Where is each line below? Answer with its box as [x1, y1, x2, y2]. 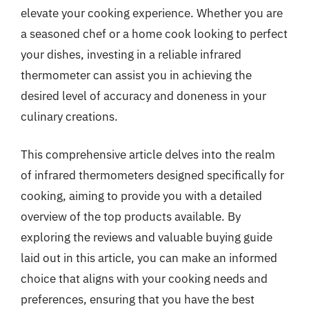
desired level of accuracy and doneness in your [21, 88, 266, 103]
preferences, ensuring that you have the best [21, 292, 255, 307]
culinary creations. [21, 108, 118, 124]
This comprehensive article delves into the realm [21, 147, 275, 162]
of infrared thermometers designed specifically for [21, 168, 284, 183]
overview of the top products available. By [21, 209, 241, 224]
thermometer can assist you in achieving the [21, 67, 252, 83]
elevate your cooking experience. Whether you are [21, 5, 283, 21]
